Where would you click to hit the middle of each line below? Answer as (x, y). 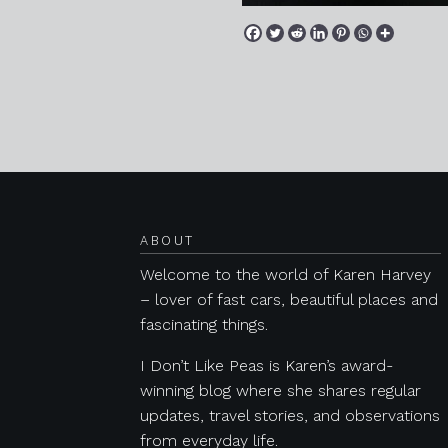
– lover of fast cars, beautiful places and (289, 299)
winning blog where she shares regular (280, 390)
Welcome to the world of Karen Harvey (285, 274)
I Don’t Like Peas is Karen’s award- (266, 365)
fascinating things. (204, 324)
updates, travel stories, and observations (290, 415)
